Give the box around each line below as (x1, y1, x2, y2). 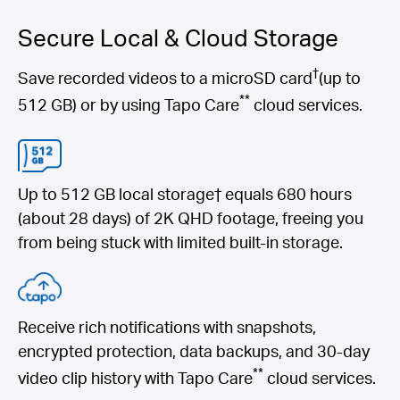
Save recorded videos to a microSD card (18, 66, 312, 87)
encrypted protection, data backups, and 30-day (18, 339, 370, 361)
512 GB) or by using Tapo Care (18, 93, 239, 114)
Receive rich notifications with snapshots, (18, 315, 316, 337)
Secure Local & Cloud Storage (18, 21, 338, 52)
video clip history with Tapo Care (18, 366, 253, 387)
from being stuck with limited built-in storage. (18, 231, 343, 253)
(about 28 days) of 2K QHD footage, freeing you (18, 207, 363, 229)
